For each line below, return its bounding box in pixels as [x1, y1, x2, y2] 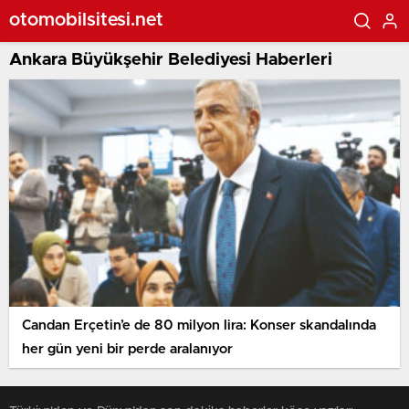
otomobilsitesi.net [9, 10, 163, 29]
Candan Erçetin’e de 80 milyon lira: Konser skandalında [22, 318, 376, 332]
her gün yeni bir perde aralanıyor [22, 341, 233, 356]
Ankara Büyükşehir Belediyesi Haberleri [9, 51, 332, 68]
